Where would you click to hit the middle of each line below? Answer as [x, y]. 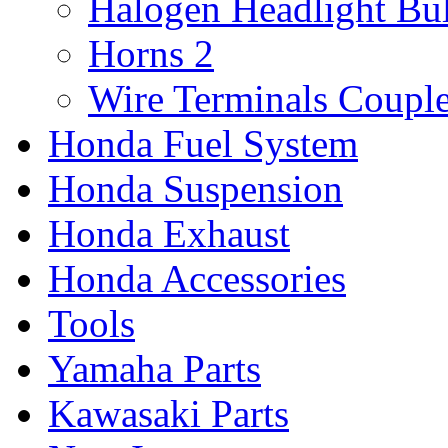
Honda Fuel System [203, 144]
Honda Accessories [197, 279]
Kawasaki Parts [168, 414]
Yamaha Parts [154, 369]
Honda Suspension [195, 189]
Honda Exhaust [169, 234]
